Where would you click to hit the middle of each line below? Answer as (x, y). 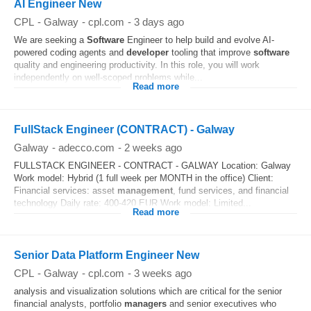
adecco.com (86, 148)
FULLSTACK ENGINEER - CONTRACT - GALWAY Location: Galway (152, 166)
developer (148, 52)
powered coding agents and (70, 52)
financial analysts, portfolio (69, 304)
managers (145, 304)
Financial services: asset (66, 191)
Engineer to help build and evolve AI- (199, 40)
